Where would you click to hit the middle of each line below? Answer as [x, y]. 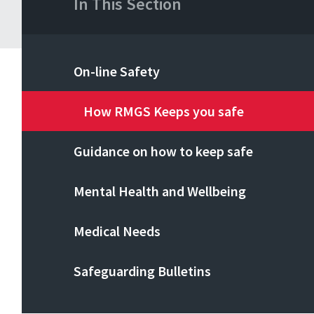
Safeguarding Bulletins [143, 271]
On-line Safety [117, 71]
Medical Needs [117, 231]
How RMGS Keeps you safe [164, 111]
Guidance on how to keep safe [164, 151]
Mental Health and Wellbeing [160, 191]
